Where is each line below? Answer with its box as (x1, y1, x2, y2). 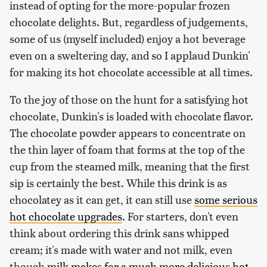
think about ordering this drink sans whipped (10, 225, 229, 241)
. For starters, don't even (122, 209, 238, 224)
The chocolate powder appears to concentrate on (10, 125, 246, 141)
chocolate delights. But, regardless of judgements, (10, 14, 248, 30)
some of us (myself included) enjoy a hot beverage (10, 31, 246, 46)
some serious (194, 192, 257, 207)
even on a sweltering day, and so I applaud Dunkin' (10, 48, 250, 63)
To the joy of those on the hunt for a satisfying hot (10, 92, 249, 107)
